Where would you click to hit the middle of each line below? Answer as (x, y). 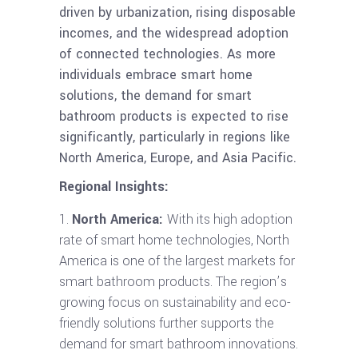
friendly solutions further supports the (167, 324)
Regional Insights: (114, 187)
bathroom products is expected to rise (174, 117)
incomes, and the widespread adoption (174, 34)
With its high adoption (230, 220)
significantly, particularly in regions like (175, 137)
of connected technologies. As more (167, 54)
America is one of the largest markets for (177, 261)
